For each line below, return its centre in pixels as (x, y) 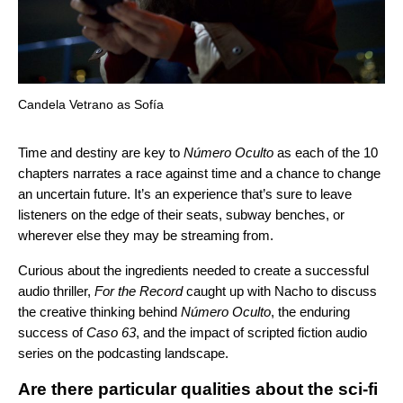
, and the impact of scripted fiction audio (251, 332)
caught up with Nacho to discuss (280, 291)
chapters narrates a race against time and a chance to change (199, 173)
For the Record (139, 291)
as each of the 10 (326, 152)
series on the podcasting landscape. (125, 353)
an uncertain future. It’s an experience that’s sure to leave (185, 193)
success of (52, 332)
